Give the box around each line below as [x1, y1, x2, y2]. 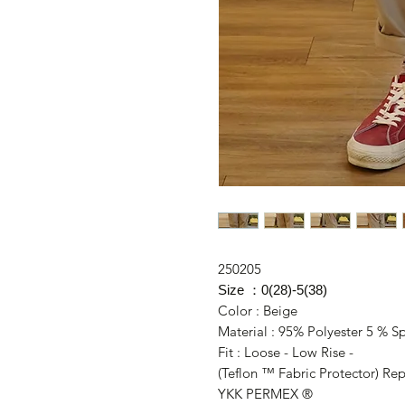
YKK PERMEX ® [217, 385, 313, 403]
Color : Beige [217, 302, 305, 320]
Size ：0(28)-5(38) [217, 282, 327, 298]
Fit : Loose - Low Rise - [217, 344, 353, 362]
